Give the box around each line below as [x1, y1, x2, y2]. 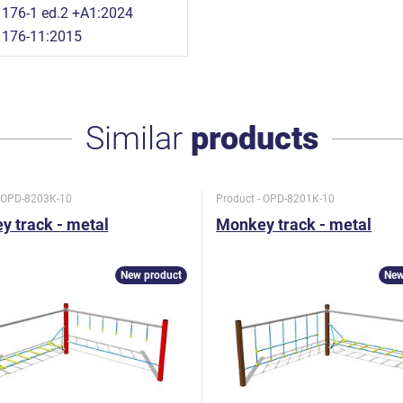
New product [121, 268, 182, 282]
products [190, 119, 318, 157]
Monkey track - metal [216, 214, 372, 234]
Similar [85, 119, 191, 157]
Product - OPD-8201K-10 [216, 192, 335, 205]
